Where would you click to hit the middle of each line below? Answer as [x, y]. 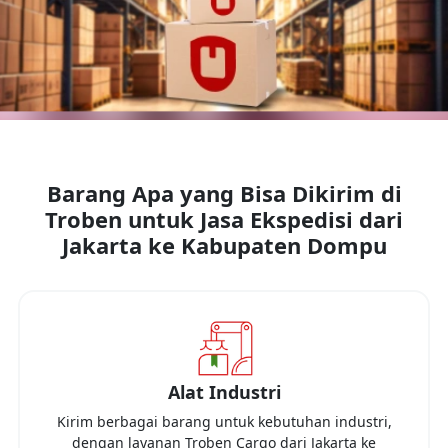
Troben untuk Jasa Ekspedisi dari [224, 219]
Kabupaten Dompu [283, 245]
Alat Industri [224, 392]
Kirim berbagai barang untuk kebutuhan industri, [224, 421]
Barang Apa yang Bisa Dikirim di [224, 193]
